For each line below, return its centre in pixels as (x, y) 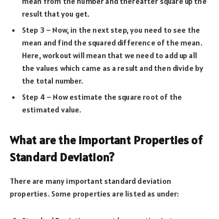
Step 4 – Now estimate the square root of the (102, 97)
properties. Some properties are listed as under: (95, 193)
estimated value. (52, 109)
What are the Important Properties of (106, 140)
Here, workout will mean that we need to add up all (109, 55)
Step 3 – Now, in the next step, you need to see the (111, 30)
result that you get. (56, 13)
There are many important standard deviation (90, 181)
